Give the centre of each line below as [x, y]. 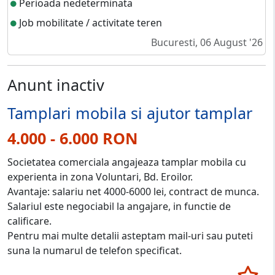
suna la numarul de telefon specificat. [95, 251]
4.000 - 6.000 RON [73, 138]
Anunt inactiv [56, 85]
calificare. [29, 221]
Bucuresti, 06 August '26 [207, 43]
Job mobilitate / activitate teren [89, 23]
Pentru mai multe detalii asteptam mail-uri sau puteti [130, 236]
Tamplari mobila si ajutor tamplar [130, 113]
